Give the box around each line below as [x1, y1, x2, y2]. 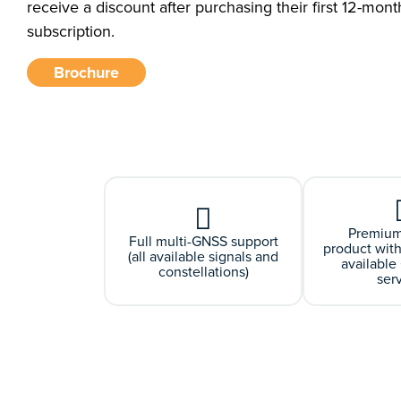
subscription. [27, 20, 115, 43]
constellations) [158, 260, 249, 282]
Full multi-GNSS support [128, 230, 278, 252]
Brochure [54, 61, 119, 84]
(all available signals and [128, 245, 279, 267]
